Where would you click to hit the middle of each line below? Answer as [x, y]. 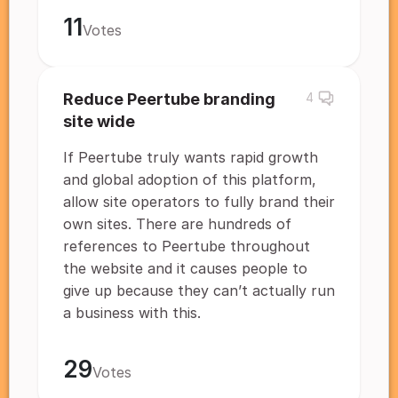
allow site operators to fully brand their [199, 202]
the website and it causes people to [185, 268]
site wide [99, 121]
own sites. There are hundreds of [177, 224]
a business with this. [132, 313]
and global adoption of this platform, [190, 179]
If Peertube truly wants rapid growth [191, 157]
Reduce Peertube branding [169, 99]
